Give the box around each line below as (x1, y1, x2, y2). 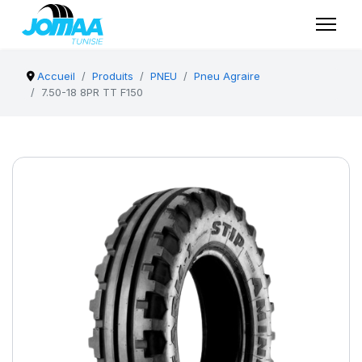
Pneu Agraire (194, 69, 261, 82)
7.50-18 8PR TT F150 (41, 86, 143, 99)
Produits (92, 69, 134, 82)
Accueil (37, 69, 76, 82)
